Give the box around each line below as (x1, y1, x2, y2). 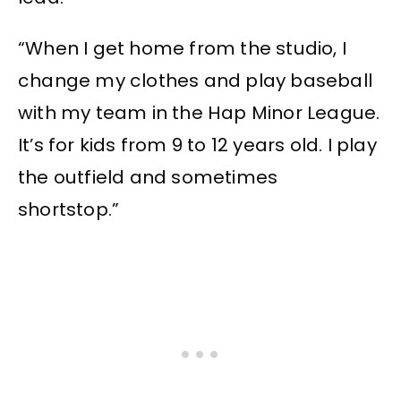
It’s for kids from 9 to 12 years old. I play (18, 132, 377, 158)
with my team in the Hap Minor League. (18, 99, 380, 125)
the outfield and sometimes (18, 164, 278, 190)
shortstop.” (18, 196, 120, 222)
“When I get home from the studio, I (18, 35, 347, 61)
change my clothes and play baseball (18, 67, 373, 93)
